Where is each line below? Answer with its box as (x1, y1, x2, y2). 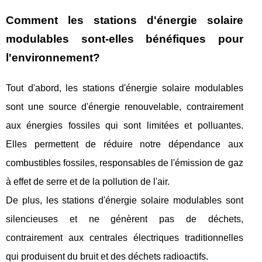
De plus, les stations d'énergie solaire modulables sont (6, 195, 243, 206)
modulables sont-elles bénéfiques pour (6, 33, 243, 46)
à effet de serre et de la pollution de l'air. (6, 177, 170, 187)
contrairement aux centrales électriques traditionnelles (6, 233, 243, 243)
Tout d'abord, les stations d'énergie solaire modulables (6, 83, 243, 94)
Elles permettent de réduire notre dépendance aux (6, 139, 243, 150)
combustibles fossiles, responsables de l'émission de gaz (6, 158, 243, 168)
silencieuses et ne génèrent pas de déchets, (6, 214, 243, 225)
